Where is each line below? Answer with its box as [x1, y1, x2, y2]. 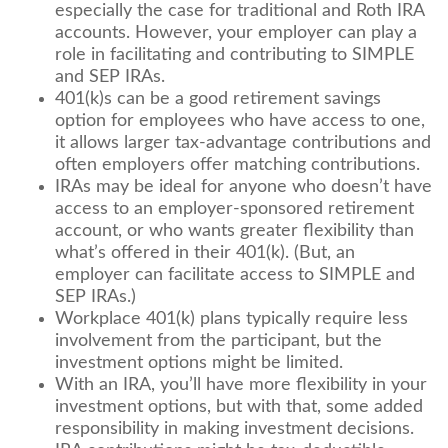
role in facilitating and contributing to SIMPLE [55, 46, 414, 64]
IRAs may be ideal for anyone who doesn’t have [55, 178, 432, 196]
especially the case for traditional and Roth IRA [55, 2, 424, 20]
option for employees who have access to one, [55, 112, 425, 130]
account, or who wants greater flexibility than [55, 222, 414, 240]
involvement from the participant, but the [55, 332, 382, 350]
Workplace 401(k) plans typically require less [55, 310, 408, 328]
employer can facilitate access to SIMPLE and [55, 266, 415, 284]
